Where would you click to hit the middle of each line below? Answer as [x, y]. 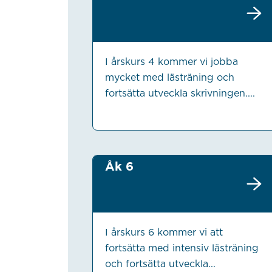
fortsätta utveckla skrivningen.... [180, 93]
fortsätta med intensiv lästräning [182, 248]
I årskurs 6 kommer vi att [164, 233]
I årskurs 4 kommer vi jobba [171, 62]
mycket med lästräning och [169, 78]
